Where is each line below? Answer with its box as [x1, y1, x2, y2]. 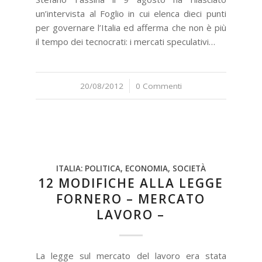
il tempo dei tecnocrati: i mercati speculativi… [36, 36, 216, 47]
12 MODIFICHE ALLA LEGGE [38, 175, 224, 191]
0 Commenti [135, 81, 182, 91]
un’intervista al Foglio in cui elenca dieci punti [36, 8, 226, 19]
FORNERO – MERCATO [56, 191, 206, 207]
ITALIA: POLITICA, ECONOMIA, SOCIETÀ [56, 163, 206, 174]
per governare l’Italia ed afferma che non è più [36, 22, 226, 33]
